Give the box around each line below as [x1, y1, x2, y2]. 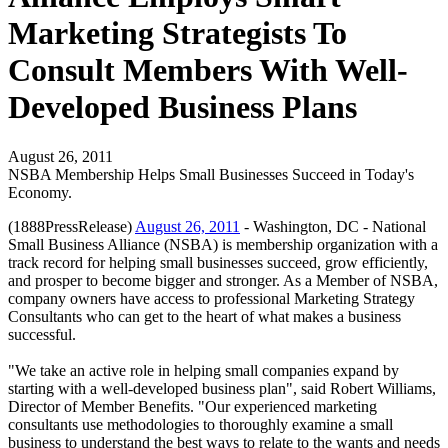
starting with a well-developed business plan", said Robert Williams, [8, 379, 436, 397]
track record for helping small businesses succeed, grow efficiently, [8, 253, 428, 271]
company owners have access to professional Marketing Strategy [8, 289, 415, 307]
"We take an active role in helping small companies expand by [8, 361, 399, 379]
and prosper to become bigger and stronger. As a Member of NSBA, [8, 271, 438, 289]
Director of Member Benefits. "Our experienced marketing [8, 397, 377, 415]
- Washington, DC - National [240, 217, 426, 235]
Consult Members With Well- [8, 52, 408, 89]
